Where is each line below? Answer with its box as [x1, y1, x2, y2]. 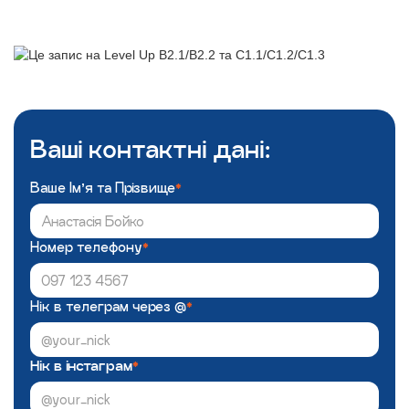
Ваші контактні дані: [30, 136, 270, 163]
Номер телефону [30, 239, 142, 255]
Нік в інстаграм [30, 358, 132, 373]
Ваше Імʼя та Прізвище [30, 180, 175, 195]
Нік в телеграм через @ [30, 299, 186, 314]
